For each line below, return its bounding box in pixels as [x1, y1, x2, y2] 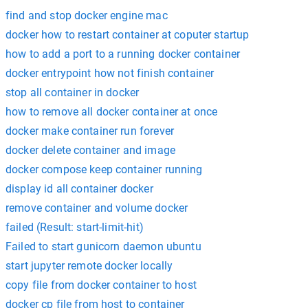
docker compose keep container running [5, 162, 203, 176]
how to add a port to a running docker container [5, 47, 241, 60]
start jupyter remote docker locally [5, 258, 173, 272]
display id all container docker [5, 181, 153, 195]
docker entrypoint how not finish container [5, 66, 214, 80]
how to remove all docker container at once [5, 104, 218, 118]
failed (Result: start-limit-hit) [5, 220, 144, 234]
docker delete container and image [5, 143, 175, 157]
